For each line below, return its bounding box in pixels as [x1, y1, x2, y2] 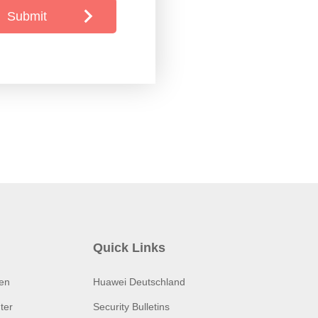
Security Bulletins [93, 301, 170, 312]
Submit [6, 9, 47, 23]
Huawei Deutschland [93, 276, 186, 287]
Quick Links [93, 241, 166, 255]
